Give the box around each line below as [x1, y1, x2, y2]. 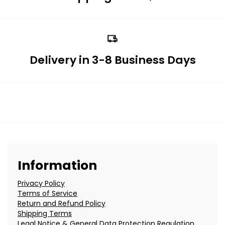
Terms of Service [18, 188, 77, 198]
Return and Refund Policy [18, 198, 105, 208]
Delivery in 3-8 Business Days [29, 52, 196, 68]
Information [18, 156, 97, 174]
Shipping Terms [18, 208, 72, 218]
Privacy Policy [18, 178, 65, 188]
